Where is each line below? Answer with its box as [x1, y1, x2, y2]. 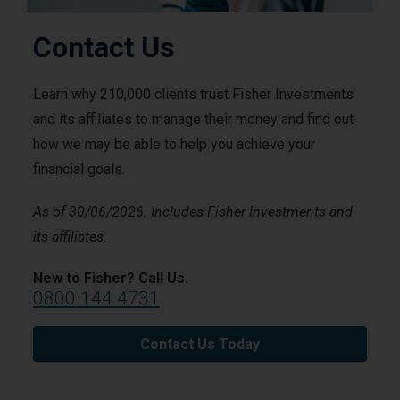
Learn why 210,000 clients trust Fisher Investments [33, 86, 354, 104]
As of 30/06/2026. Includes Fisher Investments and [33, 204, 353, 221]
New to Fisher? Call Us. [33, 270, 188, 287]
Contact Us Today [140, 336, 260, 354]
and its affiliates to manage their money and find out [33, 111, 354, 129]
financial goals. [33, 161, 125, 179]
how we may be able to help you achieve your [33, 136, 315, 154]
